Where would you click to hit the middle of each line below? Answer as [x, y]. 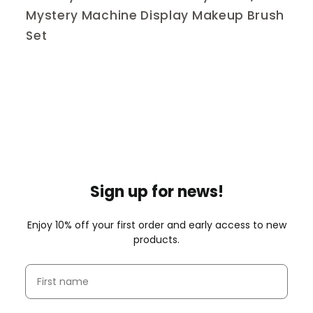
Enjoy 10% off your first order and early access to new [156, 225]
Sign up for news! [156, 191]
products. [156, 239]
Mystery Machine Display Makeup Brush [155, 16]
